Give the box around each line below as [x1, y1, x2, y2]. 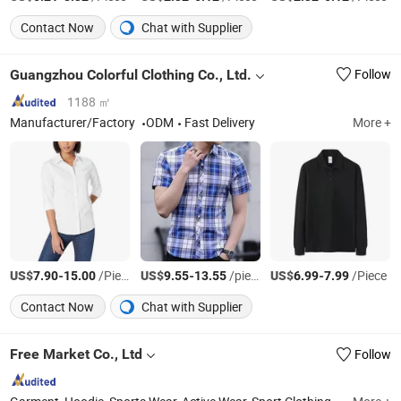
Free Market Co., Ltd [10, 346, 143, 363]
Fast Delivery [184, 114, 256, 131]
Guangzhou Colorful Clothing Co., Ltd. [10, 66, 252, 84]
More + [352, 114, 391, 131]
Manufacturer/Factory [10, 114, 139, 131]
